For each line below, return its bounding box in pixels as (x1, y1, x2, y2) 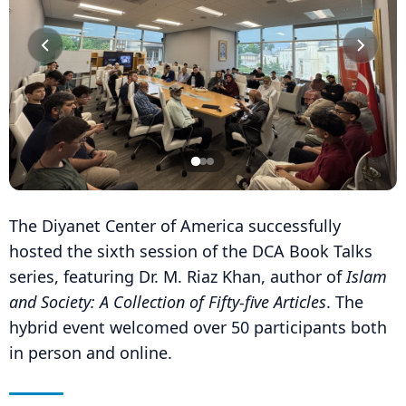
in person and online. (9, 342, 172, 363)
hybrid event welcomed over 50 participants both (9, 316, 387, 338)
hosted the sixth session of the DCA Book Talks (9, 240, 372, 262)
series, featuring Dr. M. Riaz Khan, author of (9, 266, 346, 287)
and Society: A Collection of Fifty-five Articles (9, 291, 326, 313)
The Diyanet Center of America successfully (9, 215, 341, 237)
